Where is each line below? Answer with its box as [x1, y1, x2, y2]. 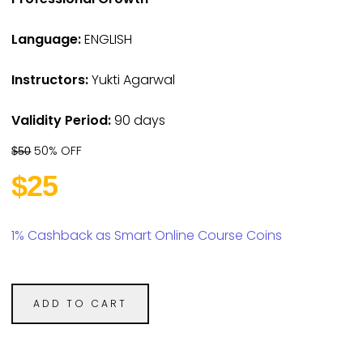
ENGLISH [81, 29, 133, 49]
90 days [111, 110, 166, 130]
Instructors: [11, 70, 89, 89]
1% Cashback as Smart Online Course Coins [11, 226, 283, 245]
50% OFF [31, 143, 83, 160]
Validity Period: [11, 110, 112, 130]
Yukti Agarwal [88, 70, 176, 89]
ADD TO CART [33, 297, 128, 310]
